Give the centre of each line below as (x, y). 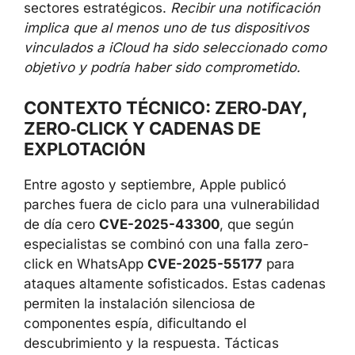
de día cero (61, 224)
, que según (257, 224)
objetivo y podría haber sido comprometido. (162, 67)
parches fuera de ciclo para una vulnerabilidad (172, 204)
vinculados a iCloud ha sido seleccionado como (175, 47)
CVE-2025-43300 (159, 224)
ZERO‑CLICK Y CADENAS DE (142, 128)
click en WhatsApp (86, 264)
